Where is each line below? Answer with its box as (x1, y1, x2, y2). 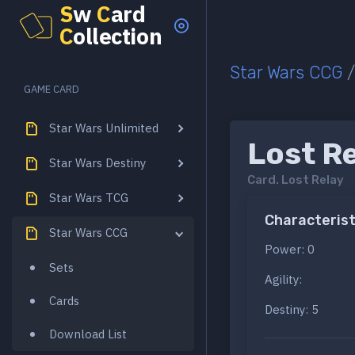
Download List (49, 326, 127, 342)
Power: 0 (265, 242, 315, 258)
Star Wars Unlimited (49, 120, 158, 136)
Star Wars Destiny (49, 155, 146, 170)
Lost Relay (281, 173, 344, 188)
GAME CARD (24, 82, 80, 96)
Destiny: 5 (265, 302, 319, 318)
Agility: (265, 272, 302, 288)
